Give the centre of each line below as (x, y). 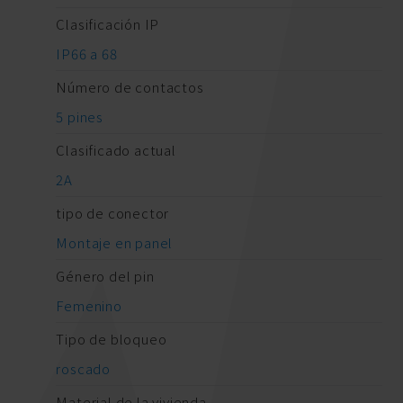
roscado (83, 369)
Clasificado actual (116, 150)
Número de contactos (130, 87)
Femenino (89, 306)
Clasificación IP (108, 24)
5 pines (80, 117)
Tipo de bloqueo (112, 339)
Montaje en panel (115, 243)
